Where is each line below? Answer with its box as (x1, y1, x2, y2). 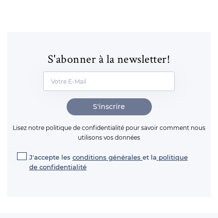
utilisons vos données (78, 134, 140, 141)
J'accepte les (29, 153, 73, 161)
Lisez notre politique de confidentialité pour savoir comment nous (13, 124, 205, 131)
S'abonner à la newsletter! (47, 51, 171, 66)
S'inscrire (93, 102, 125, 111)
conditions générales (72, 153, 143, 161)
